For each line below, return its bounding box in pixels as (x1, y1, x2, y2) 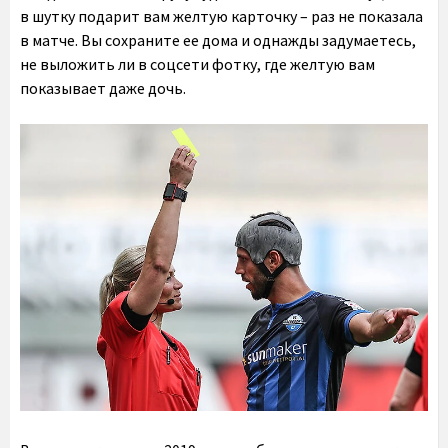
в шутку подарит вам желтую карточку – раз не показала (20, 5, 423, 26)
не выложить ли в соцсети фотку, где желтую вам (20, 53, 375, 74)
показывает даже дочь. (20, 77, 186, 98)
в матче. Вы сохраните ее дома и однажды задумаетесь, (20, 29, 416, 50)
